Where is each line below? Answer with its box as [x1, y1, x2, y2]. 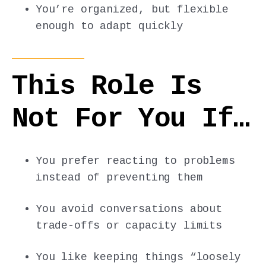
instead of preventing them [36, 172, 203, 184]
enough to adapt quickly [36, 20, 183, 33]
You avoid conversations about [36, 203, 222, 216]
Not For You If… [12, 104, 249, 135]
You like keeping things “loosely [36, 251, 242, 264]
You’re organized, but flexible [36, 4, 229, 16]
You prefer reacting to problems [36, 155, 235, 167]
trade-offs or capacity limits [36, 220, 222, 232]
